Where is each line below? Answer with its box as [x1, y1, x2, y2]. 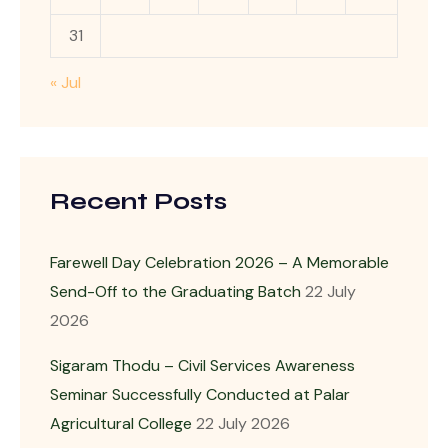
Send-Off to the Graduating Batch [50, 280, 301, 302]
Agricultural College [50, 412, 192, 434]
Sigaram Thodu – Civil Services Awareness [50, 354, 355, 376]
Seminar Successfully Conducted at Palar [50, 383, 350, 405]
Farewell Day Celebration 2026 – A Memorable [50, 251, 389, 273]
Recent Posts [50, 186, 227, 216]
